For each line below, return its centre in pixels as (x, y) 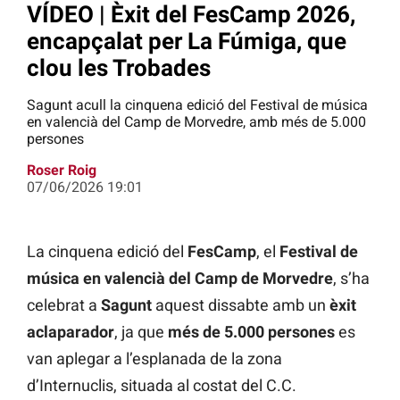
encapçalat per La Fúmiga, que (187, 41)
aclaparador (71, 332)
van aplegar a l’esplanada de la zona (154, 359)
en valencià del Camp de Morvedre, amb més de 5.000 (196, 122)
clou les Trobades (119, 67)
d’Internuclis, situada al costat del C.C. (162, 386)
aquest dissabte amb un (241, 305)
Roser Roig (62, 171)
